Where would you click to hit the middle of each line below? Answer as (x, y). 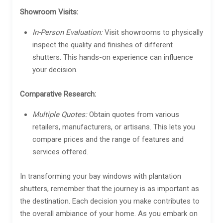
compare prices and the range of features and (108, 139)
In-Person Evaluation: (67, 32)
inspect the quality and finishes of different (103, 45)
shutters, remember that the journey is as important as (110, 188)
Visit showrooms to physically (153, 32)
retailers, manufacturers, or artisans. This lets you (114, 127)
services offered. (60, 152)
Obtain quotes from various (133, 114)
